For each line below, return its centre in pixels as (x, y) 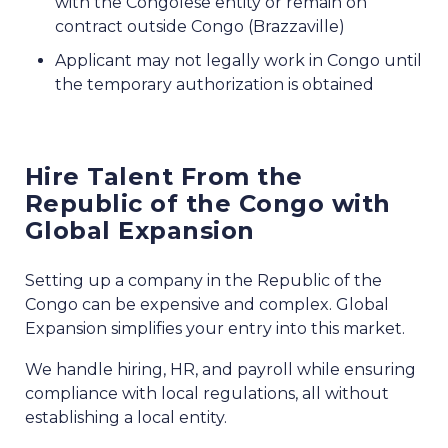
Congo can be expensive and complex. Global (207, 305)
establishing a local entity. (126, 418)
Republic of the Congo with (208, 204)
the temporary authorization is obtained (214, 85)
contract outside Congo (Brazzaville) (200, 27)
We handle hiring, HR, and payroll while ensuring (220, 370)
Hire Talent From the (164, 177)
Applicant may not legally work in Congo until (238, 61)
